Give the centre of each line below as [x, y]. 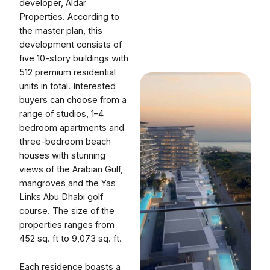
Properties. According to [69, 17]
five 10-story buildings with [74, 59]
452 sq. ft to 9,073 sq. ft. [71, 239]
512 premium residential [67, 73]
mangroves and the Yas [67, 184]
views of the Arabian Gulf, [71, 170]
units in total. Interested [67, 86]
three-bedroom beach [65, 142]
